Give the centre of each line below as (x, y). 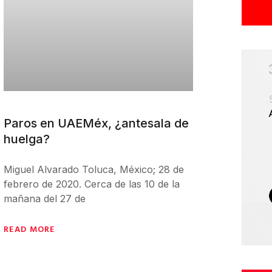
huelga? (27, 139)
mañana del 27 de (45, 198)
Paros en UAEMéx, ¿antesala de (96, 123)
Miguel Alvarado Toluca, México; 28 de (94, 169)
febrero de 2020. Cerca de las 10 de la (92, 184)
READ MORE (29, 228)
